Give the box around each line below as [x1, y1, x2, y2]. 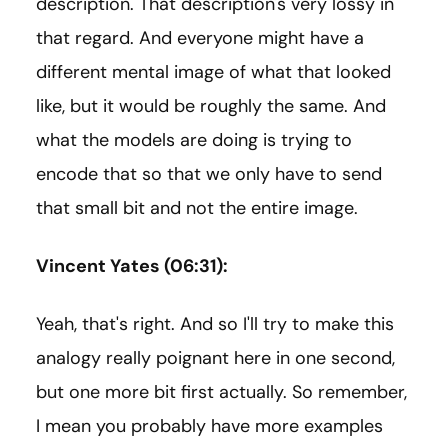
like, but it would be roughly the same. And [36, 94, 386, 119]
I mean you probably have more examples [36, 414, 383, 439]
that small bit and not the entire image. [36, 196, 358, 221]
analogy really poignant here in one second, [36, 346, 395, 371]
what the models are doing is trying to [36, 128, 352, 153]
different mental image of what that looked [36, 60, 391, 85]
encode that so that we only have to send [36, 162, 382, 187]
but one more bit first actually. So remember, [36, 380, 407, 405]
